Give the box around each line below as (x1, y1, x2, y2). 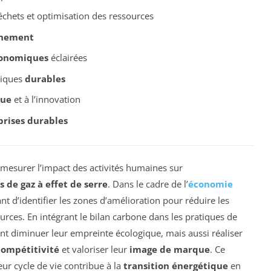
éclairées (48, 51, 87, 64)
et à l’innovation (11, 93, 80, 106)
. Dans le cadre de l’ (108, 177, 188, 190)
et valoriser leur (59, 243, 129, 255)
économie (188, 177, 233, 190)
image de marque (129, 243, 210, 255)
